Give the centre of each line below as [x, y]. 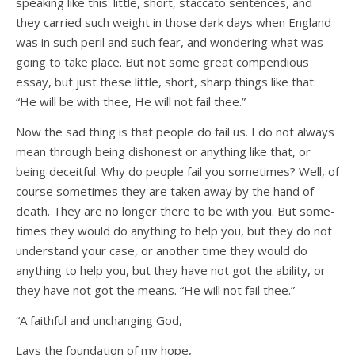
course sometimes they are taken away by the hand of [165, 191]
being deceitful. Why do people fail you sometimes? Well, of [177, 172]
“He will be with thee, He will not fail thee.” [131, 102]
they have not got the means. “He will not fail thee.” [155, 290]
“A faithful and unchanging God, [99, 321]
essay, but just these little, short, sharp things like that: [166, 82]
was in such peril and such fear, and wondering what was [170, 42]
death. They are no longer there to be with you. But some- [176, 211]
